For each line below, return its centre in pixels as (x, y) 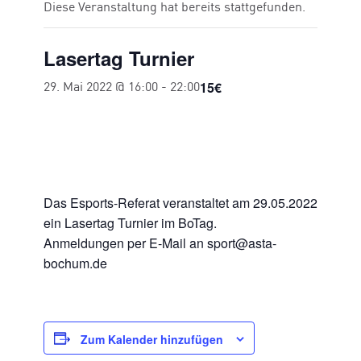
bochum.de (75, 263)
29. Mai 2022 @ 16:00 (101, 88)
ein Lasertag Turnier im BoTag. (130, 223)
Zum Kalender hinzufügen (152, 340)
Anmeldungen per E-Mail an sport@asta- (160, 243)
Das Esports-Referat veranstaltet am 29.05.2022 (180, 203)
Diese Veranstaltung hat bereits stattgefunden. (174, 8)
